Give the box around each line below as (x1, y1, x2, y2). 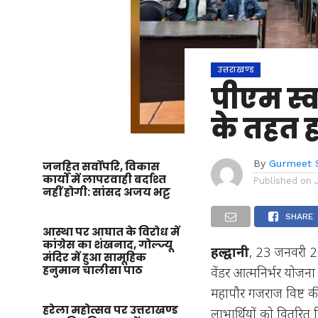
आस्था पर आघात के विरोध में (43, 224, 180, 239)
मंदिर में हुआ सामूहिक (43, 250, 146, 265)
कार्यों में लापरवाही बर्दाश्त (43, 172, 166, 187)
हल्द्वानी (211, 243, 250, 261)
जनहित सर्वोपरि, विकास (43, 159, 160, 174)
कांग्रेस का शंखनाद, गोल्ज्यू (43, 237, 172, 252)
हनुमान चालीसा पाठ (43, 263, 143, 278)
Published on (253, 175, 312, 186)
